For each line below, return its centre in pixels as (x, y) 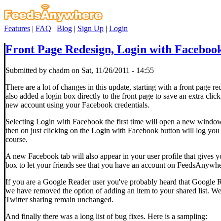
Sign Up (91, 28)
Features (17, 28)
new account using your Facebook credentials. (77, 105)
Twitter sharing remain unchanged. (59, 199)
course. (17, 139)
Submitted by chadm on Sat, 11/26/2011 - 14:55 (80, 70)
